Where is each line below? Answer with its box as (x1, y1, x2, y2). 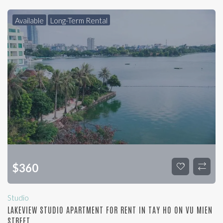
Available (15, 16, 44, 25)
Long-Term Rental (50, 16, 108, 25)
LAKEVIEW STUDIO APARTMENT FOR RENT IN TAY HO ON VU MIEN (7, 205, 213, 215)
